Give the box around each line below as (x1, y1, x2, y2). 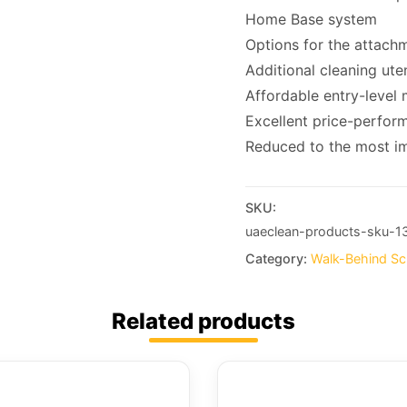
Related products (112, 308, 295, 335)
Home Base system (244, 9, 377, 28)
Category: (244, 250, 311, 266)
